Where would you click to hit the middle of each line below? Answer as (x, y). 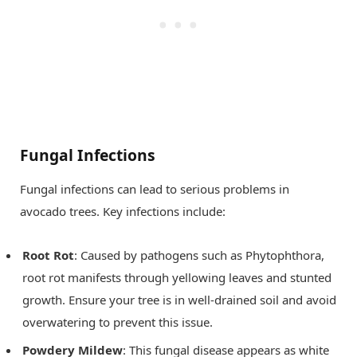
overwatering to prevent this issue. (118, 322)
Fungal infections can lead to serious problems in (155, 189)
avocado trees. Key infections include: (123, 212)
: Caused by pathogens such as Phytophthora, (199, 255)
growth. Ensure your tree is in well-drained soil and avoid (179, 300)
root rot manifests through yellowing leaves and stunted (177, 278)
